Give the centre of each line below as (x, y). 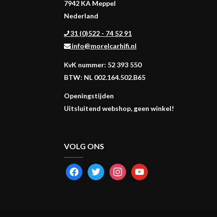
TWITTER (101, 169)
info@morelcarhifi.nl (103, 46)
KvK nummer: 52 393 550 (103, 64)
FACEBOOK (82, 169)
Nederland (81, 16)
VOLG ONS (84, 146)
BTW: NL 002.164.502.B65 (105, 77)
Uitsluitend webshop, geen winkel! (119, 108)
